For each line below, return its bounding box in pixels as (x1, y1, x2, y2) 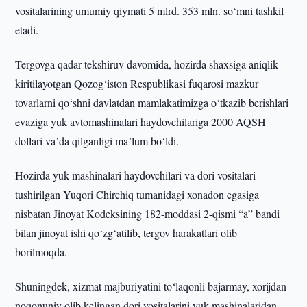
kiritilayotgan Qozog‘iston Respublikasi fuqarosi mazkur (15, 76, 259, 90)
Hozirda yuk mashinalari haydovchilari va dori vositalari (15, 168, 256, 182)
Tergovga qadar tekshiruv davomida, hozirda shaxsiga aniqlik (15, 57, 279, 71)
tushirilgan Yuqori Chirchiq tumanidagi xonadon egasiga (15, 187, 260, 201)
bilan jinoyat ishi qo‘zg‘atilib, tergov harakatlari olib (15, 225, 238, 240)
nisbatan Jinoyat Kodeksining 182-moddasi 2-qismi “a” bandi (15, 206, 280, 221)
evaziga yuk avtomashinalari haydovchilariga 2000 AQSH (15, 114, 267, 129)
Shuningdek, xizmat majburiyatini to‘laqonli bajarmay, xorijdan (15, 279, 287, 293)
